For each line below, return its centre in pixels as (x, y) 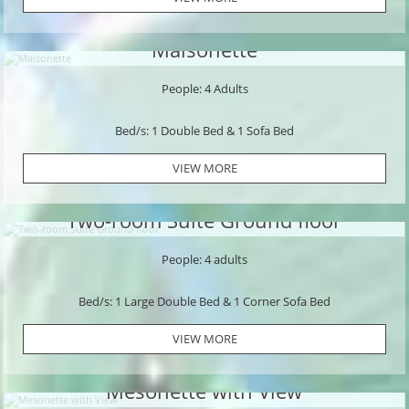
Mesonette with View (204, 391)
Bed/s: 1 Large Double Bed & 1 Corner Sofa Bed (204, 301)
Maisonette (204, 50)
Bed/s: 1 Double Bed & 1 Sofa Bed (204, 130)
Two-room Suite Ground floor (204, 220)
